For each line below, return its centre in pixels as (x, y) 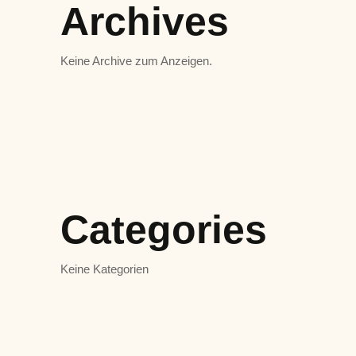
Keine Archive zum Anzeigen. (136, 61)
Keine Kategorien (104, 269)
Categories (164, 230)
